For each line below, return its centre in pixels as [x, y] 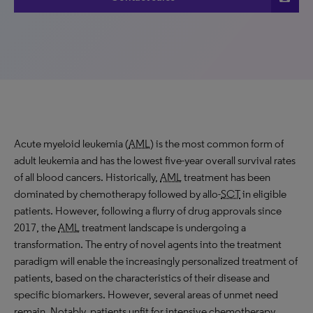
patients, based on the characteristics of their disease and [142, 278]
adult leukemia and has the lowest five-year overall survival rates [155, 160]
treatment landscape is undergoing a [163, 227]
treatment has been [226, 177]
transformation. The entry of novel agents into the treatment [148, 244]
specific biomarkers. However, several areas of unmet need [146, 294]
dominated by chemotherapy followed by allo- [117, 194]
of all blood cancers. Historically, [87, 177]
